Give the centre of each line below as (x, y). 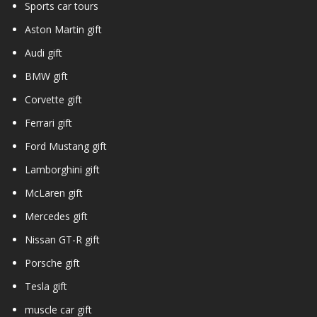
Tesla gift (46, 286)
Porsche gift (52, 263)
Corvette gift (53, 99)
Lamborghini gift (62, 169)
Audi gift (44, 52)
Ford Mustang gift (66, 146)
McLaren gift (54, 192)
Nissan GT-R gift (62, 239)
